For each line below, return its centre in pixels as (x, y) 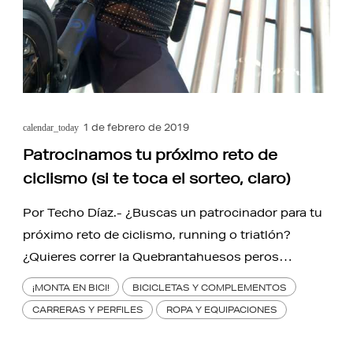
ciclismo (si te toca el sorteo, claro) (157, 178)
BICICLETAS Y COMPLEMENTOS (209, 287)
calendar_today (51, 127)
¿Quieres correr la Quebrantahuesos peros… (158, 256)
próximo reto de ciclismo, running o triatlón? (157, 234)
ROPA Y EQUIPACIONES (221, 310)
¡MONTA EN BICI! (71, 287)
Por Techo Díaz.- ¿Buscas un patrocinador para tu (173, 212)
